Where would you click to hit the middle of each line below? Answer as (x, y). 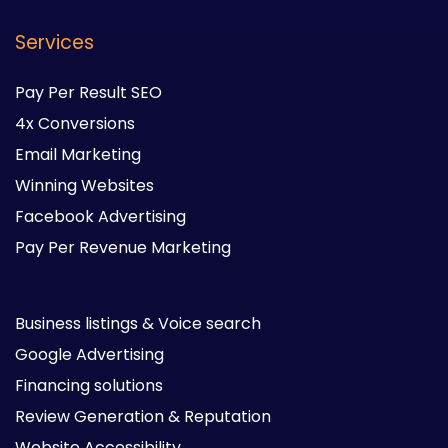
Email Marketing (78, 155)
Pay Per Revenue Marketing (123, 248)
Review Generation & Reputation (143, 417)
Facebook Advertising (100, 217)
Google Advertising (89, 355)
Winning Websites (84, 186)
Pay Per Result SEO (88, 93)
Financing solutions (89, 386)
